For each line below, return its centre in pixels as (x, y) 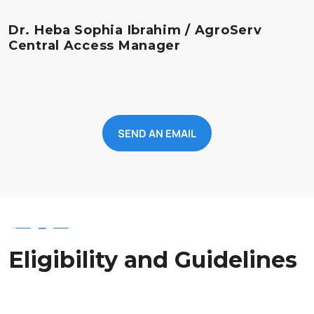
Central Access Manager (95, 46)
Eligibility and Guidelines (153, 260)
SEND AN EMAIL (157, 133)
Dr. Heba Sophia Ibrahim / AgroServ (135, 30)
